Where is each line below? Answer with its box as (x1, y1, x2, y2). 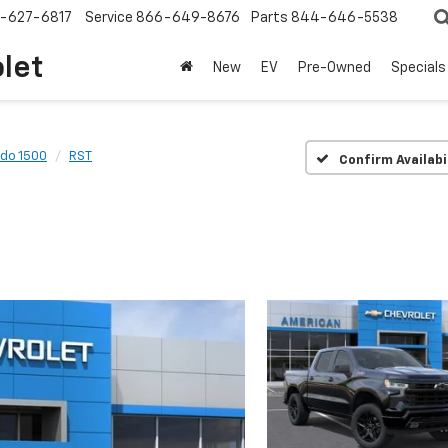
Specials (391, 61, 446, 76)
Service (85, 11, 133, 26)
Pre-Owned (298, 61, 371, 76)
